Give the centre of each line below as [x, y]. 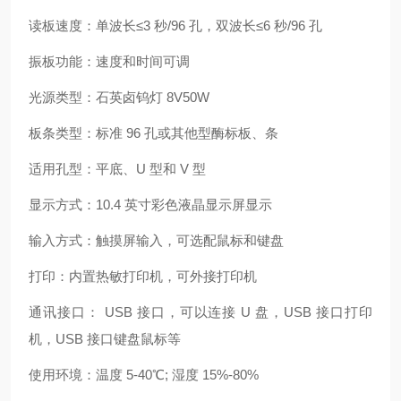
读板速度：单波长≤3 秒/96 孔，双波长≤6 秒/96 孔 [175, 26]
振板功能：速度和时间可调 [109, 61]
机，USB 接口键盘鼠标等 [105, 339]
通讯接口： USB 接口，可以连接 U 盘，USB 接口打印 [200, 312]
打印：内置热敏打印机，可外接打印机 [143, 276]
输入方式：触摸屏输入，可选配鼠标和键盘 [156, 240]
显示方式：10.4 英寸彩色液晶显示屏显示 [150, 205]
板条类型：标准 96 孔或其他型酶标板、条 [154, 133]
